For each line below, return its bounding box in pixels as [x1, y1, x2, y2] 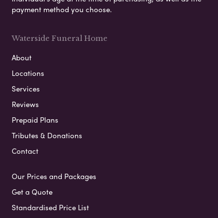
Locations [12, 68, 44, 79]
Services [12, 83, 40, 94]
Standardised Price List [12, 202, 89, 213]
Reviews [12, 99, 39, 110]
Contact [12, 145, 38, 157]
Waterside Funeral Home [12, 34, 108, 43]
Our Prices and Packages [12, 171, 96, 182]
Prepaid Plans [12, 114, 58, 126]
